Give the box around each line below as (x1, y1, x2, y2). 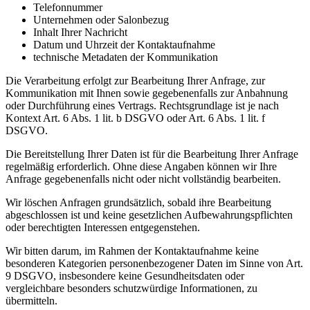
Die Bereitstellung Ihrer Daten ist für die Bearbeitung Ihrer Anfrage (6, 147, 298, 160)
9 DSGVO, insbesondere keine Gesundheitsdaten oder (6, 269, 244, 282)
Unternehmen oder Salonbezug (33, 13, 169, 26)
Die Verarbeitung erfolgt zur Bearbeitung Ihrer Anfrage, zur (6, 74, 265, 86)
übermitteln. (6, 294, 57, 307)
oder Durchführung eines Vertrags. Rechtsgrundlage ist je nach (6, 99, 279, 111)
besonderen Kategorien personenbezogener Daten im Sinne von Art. (6, 257, 303, 269)
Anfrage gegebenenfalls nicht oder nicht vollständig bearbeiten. (6, 172, 281, 185)
